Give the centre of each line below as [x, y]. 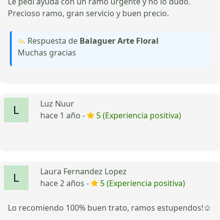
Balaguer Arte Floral [119, 41]
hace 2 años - [66, 183]
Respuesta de [53, 41]
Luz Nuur [57, 103]
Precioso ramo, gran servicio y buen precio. [88, 13]
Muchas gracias [47, 52]
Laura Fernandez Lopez [83, 171]
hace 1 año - [64, 115]
